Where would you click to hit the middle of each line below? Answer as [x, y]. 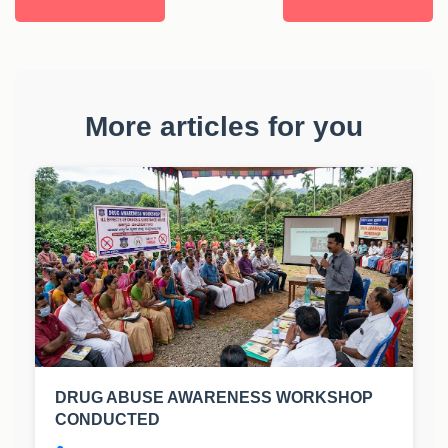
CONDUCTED [107, 419]
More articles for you [224, 126]
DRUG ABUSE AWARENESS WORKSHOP [214, 397]
